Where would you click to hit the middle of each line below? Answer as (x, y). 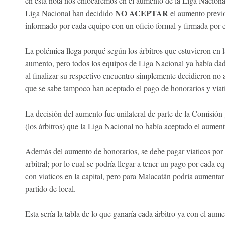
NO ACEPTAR (142, 13)
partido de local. (50, 188)
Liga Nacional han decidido (70, 13)
